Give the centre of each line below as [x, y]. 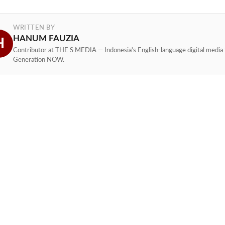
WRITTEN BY [34, 28]
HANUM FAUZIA [46, 38]
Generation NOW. [39, 60]
